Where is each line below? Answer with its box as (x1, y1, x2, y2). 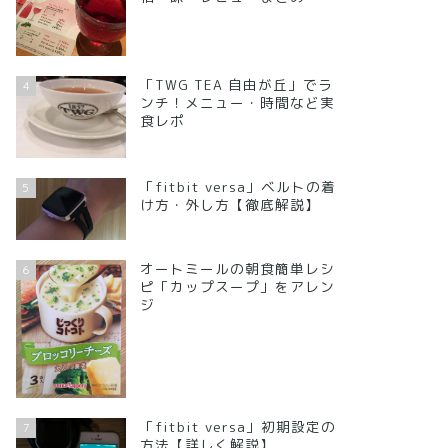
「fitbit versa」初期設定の (139, 417, 336, 437)
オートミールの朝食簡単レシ (139, 259, 335, 279)
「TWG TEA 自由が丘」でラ (139, 74, 333, 94)
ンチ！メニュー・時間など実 (139, 92, 335, 112)
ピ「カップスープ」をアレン (139, 277, 335, 297)
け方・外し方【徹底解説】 (139, 195, 320, 215)
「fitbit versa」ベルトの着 (139, 177, 336, 197)
